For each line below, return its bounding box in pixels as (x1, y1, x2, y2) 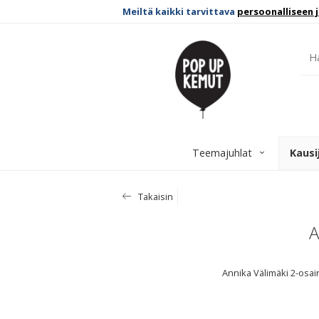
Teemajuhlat (192, 146, 252, 159)
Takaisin (136, 190, 173, 203)
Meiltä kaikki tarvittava (122, 5, 237, 18)
